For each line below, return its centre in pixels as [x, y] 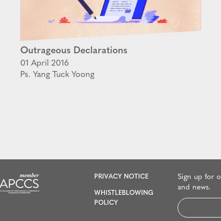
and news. [194, 187]
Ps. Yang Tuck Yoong [57, 74]
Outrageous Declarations [74, 51]
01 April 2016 [45, 63]
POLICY [106, 203]
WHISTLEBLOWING [124, 193]
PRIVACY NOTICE [121, 177]
